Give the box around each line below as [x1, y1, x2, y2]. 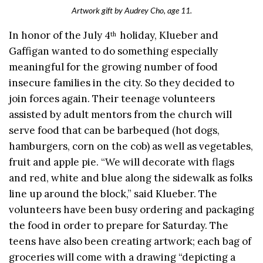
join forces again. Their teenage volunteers [9, 92, 215, 105]
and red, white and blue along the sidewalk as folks [9, 171, 252, 184]
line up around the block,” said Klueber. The [9, 187, 217, 200]
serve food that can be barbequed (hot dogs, [9, 123, 220, 137]
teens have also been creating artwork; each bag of [9, 234, 251, 248]
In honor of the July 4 [9, 28, 110, 42]
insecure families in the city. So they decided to [9, 76, 234, 89]
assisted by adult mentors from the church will [9, 107, 232, 121]
